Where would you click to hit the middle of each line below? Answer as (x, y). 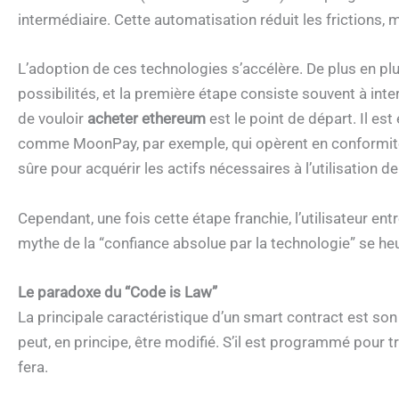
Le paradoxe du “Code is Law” (118, 292)
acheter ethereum (147, 119)
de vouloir (51, 119)
